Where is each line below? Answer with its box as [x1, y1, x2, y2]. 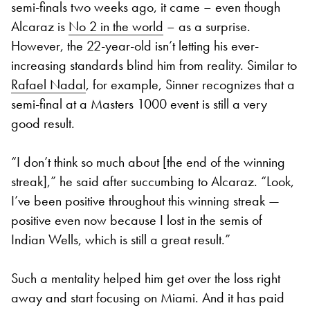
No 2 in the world [69, 17, 163, 35]
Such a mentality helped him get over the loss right [11, 268, 280, 287]
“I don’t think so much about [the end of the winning [11, 152, 285, 171]
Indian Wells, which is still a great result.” [11, 230, 230, 248]
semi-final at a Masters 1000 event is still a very [11, 94, 267, 113]
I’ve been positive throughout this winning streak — [11, 191, 280, 210]
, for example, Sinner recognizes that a [86, 75, 295, 93]
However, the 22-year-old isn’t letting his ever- [11, 36, 259, 55]
